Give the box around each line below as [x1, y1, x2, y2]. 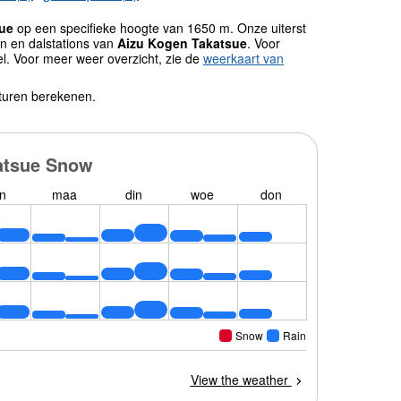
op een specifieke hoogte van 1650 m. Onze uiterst [13, 18, 306, 37]
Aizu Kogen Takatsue [117, 33, 247, 52]
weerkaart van [203, 48, 284, 67]
